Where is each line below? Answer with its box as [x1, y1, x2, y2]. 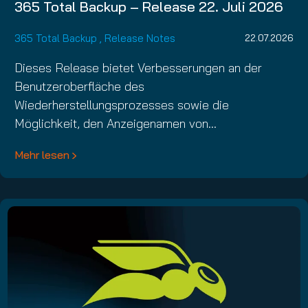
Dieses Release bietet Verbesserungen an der [14, 59, 262, 76]
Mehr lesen [14, 147, 69, 162]
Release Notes [104, 31, 175, 45]
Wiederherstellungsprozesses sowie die [14, 96, 229, 113]
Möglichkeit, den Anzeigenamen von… [14, 115, 217, 131]
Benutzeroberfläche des [14, 78, 144, 94]
